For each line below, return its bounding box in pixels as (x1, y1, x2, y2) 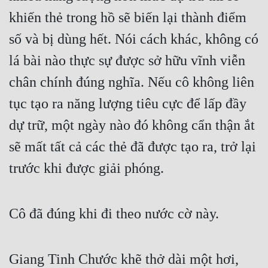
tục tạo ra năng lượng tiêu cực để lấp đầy (9, 96, 246, 112)
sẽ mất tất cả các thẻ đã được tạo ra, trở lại (9, 139, 256, 155)
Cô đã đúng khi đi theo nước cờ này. (9, 206, 219, 222)
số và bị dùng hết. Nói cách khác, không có (9, 31, 258, 47)
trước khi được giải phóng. (9, 160, 164, 176)
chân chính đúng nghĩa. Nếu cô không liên (9, 74, 254, 90)
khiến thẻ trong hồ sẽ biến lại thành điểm (9, 10, 246, 26)
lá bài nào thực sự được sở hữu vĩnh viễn (9, 53, 245, 69)
